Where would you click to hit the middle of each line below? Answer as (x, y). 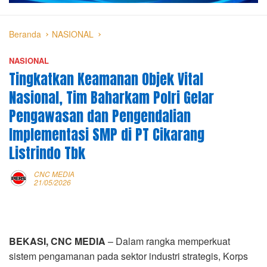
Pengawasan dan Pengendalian (100, 116)
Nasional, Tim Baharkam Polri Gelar (111, 97)
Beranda (25, 34)
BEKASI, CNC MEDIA (57, 241)
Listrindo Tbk (47, 153)
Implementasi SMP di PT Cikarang (107, 134)
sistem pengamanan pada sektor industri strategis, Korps (128, 256)
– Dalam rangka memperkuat (168, 241)
